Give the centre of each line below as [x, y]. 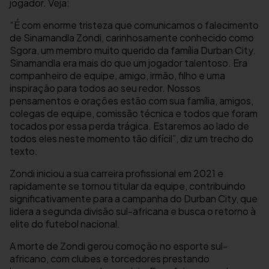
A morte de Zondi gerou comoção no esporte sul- [119, 246]
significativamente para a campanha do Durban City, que [134, 199]
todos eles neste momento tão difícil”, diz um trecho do [131, 139]
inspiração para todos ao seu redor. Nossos [105, 88]
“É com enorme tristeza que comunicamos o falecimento [134, 25]
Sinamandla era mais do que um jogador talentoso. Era [128, 63]
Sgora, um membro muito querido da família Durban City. [133, 50]
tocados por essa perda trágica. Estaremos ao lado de [129, 126]
